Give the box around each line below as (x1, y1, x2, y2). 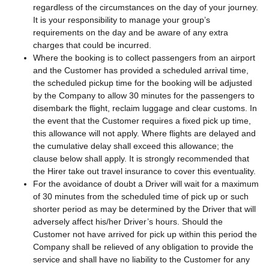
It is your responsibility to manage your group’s (33, 14, 210, 25)
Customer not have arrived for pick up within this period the (33, 229, 257, 239)
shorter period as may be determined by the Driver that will (33, 204, 256, 214)
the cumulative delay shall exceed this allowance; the (33, 141, 234, 151)
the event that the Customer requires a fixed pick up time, (33, 115, 251, 125)
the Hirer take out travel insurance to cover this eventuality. (33, 166, 256, 176)
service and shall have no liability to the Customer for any (33, 254, 250, 264)
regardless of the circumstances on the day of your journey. (33, 2, 258, 12)
